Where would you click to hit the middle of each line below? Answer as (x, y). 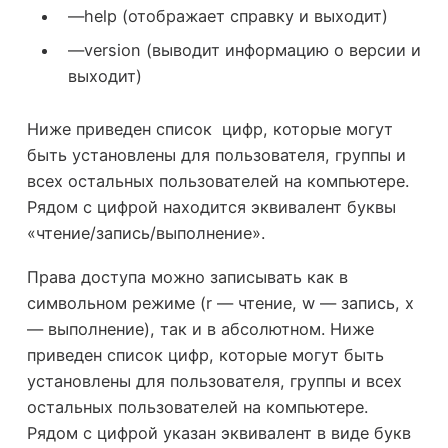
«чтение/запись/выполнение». (145, 232)
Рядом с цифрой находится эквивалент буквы (211, 206)
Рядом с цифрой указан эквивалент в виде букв (218, 433)
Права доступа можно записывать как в (187, 277)
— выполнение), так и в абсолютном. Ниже (200, 329)
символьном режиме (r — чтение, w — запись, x (220, 303)
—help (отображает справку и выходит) (227, 15)
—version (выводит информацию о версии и (244, 49)
